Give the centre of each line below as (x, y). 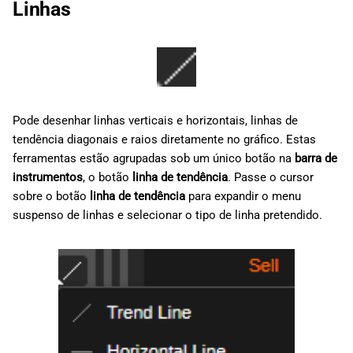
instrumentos (48, 178)
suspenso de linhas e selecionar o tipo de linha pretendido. (167, 216)
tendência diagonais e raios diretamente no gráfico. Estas (164, 140)
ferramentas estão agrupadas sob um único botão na (154, 159)
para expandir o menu (243, 197)
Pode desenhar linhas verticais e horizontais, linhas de (155, 121)
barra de (316, 159)
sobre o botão (51, 197)
